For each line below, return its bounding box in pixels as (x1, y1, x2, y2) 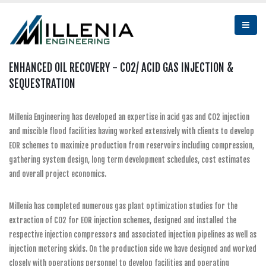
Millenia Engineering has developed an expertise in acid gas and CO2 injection (9, 112, 249, 122)
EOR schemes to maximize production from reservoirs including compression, (9, 141, 254, 150)
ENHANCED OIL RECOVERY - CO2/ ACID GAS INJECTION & (9, 61, 233, 75)
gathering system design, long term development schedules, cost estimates (9, 155, 250, 164)
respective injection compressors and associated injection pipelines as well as (9, 230, 256, 239)
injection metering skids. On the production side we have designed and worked (9, 244, 256, 254)
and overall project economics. (9, 169, 106, 179)
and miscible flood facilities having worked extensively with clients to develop (9, 126, 254, 136)
